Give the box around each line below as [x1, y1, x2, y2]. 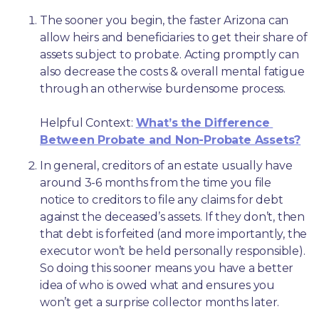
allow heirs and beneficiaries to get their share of [40, 30, 308, 44]
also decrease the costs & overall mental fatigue [40, 64, 305, 78]
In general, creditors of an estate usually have [40, 158, 293, 172]
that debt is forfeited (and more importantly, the [40, 226, 308, 241]
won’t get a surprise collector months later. [40, 295, 282, 309]
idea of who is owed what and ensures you [40, 278, 275, 292]
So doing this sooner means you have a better [40, 261, 294, 275]
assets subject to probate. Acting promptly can [40, 47, 299, 61]
